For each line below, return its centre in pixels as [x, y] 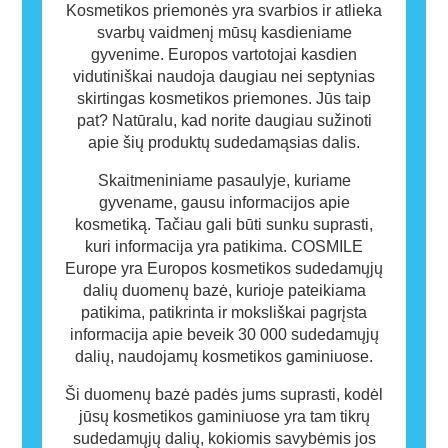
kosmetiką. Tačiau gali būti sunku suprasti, [224, 224]
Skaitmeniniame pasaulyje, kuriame [224, 180]
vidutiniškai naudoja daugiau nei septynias [224, 76]
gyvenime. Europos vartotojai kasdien [224, 54]
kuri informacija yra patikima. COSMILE [224, 246]
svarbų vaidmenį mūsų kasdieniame [224, 32]
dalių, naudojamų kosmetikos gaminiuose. [224, 356]
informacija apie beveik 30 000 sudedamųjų [224, 334]
